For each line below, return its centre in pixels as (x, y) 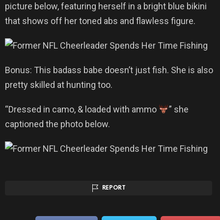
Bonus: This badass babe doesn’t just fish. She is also (109, 70)
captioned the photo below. (57, 124)
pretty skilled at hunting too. (59, 85)
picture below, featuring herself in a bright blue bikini (106, 6)
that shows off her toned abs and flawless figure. (100, 21)
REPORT (114, 188)
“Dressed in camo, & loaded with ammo (82, 110)
